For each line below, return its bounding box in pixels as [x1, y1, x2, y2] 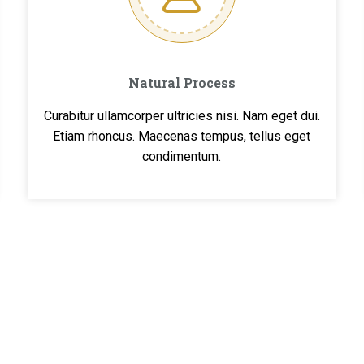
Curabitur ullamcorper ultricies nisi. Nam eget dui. [43, 108, 320, 123]
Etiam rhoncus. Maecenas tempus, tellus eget [53, 128, 311, 144]
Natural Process [128, 74, 236, 91]
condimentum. [142, 149, 222, 164]
